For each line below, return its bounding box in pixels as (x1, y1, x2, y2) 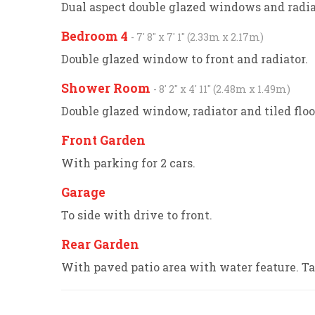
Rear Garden (61, 236, 139, 252)
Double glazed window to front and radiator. (61, 51, 308, 66)
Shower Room (61, 80, 153, 96)
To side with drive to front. (61, 207, 212, 222)
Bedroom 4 (61, 28, 131, 44)
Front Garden (61, 132, 146, 148)
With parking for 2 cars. (61, 155, 195, 170)
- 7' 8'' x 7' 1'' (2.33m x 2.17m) (131, 30, 264, 44)
